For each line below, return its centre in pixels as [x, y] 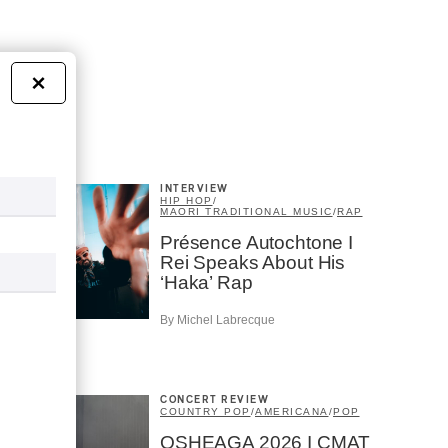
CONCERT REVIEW [214, 399]
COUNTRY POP [205, 411]
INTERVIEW [194, 189]
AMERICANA [292, 411]
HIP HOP [186, 201]
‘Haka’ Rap [206, 283]
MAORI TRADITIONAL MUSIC [246, 212]
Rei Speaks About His [253, 263]
